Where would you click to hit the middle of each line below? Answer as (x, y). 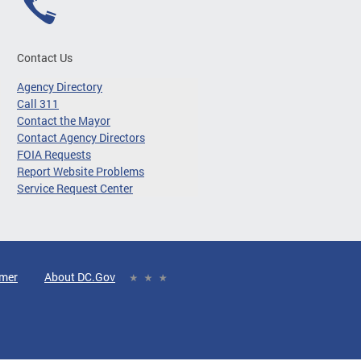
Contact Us (45, 58)
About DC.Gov (80, 277)
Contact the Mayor (64, 120)
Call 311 (38, 104)
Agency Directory (60, 87)
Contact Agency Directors (81, 137)
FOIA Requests (54, 154)
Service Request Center (75, 188)
